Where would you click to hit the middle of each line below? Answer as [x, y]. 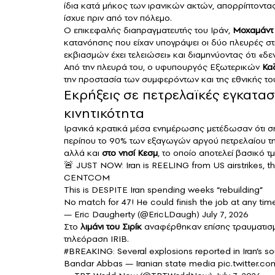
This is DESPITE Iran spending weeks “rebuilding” [163, 190]
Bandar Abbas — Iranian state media [141, 264]
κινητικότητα [104, 113]
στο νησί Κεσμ [130, 153]
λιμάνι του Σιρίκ [110, 227]
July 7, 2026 [225, 215]
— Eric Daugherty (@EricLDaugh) [133, 215]
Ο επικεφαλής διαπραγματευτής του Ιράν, [148, 30]
